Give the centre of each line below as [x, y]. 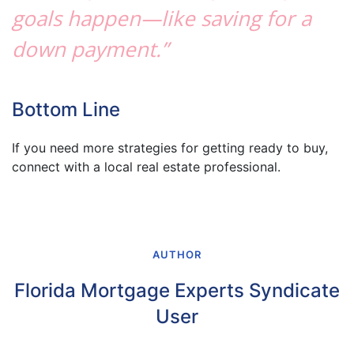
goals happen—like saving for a [162, 18]
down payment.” [90, 49]
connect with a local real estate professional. [146, 166]
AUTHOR [177, 254]
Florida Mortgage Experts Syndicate [177, 290]
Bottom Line [66, 109]
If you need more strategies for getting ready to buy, [170, 147]
